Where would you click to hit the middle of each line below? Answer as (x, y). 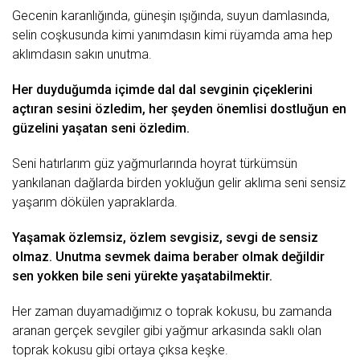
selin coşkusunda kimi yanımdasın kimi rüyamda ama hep (172, 35)
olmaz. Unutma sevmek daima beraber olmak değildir (168, 257)
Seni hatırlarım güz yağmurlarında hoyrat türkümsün (155, 164)
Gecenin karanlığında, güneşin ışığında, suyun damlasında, (171, 16)
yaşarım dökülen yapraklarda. (95, 202)
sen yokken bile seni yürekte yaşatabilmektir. (142, 276)
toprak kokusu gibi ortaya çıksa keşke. (120, 350)
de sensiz (288, 237)
